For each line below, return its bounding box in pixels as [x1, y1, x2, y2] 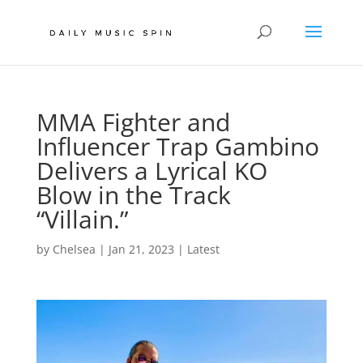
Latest [186, 241, 220, 257]
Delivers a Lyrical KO [36, 154, 267, 187]
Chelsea [52, 241, 96, 257]
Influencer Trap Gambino [36, 130, 319, 163]
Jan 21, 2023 [108, 241, 174, 257]
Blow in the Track [36, 178, 231, 211]
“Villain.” [36, 203, 128, 236]
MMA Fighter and [36, 105, 230, 139]
